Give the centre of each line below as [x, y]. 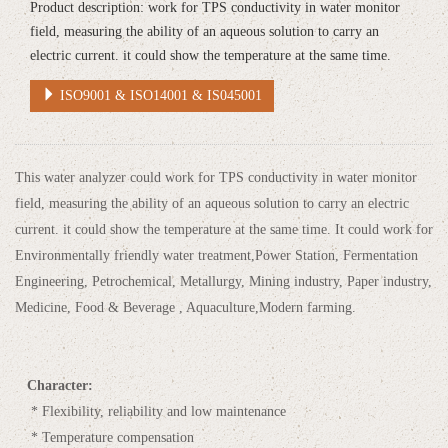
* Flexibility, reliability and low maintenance [150, 411]
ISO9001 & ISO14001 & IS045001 [159, 95]
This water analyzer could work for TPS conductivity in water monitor [216, 177]
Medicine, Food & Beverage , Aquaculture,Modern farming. [185, 307]
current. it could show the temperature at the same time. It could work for [224, 229]
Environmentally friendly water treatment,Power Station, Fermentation [216, 255]
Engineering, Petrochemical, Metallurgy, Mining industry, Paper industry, [223, 281]
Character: [54, 385]
